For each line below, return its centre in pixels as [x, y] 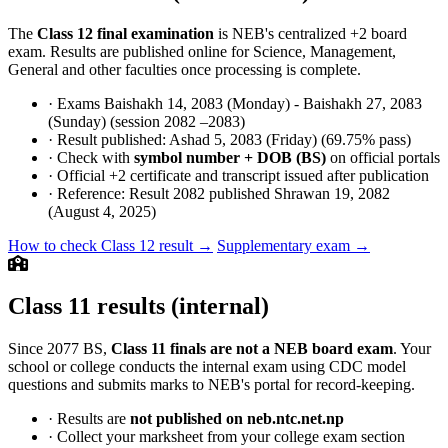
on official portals [383, 158]
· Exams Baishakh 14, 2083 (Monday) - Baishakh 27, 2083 [235, 104]
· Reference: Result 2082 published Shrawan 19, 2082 [219, 194]
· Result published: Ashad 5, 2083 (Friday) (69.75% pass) [229, 140]
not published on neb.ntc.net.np [237, 419]
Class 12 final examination [125, 34]
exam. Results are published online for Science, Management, [202, 52]
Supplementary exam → [293, 246]
